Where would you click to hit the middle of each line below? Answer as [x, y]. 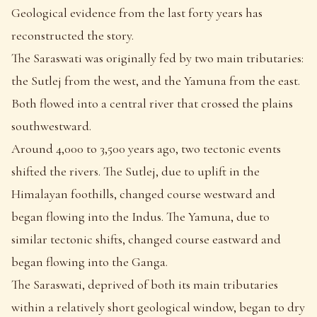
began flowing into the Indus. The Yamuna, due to [140, 216]
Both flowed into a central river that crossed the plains [152, 103]
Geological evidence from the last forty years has [137, 12]
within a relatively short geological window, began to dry [158, 307]
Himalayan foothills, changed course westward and [143, 194]
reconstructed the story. [73, 35]
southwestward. [51, 126]
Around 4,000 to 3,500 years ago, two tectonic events [146, 148]
